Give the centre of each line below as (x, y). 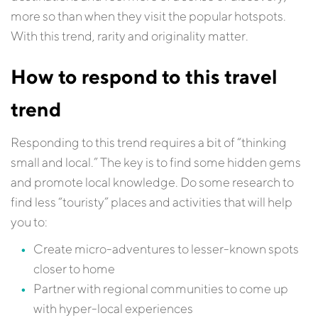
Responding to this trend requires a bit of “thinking (149, 142)
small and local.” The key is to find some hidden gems (156, 162)
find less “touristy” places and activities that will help (152, 202)
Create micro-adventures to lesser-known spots (166, 249)
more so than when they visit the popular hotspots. (148, 16)
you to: (29, 222)
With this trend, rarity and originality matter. (130, 36)
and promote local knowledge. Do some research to (152, 182)
